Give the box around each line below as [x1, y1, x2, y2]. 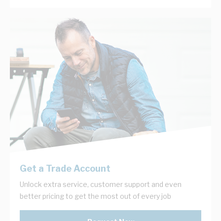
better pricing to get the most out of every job [20, 191, 171, 200]
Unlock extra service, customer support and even [20, 180, 182, 188]
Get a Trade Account [20, 163, 110, 174]
